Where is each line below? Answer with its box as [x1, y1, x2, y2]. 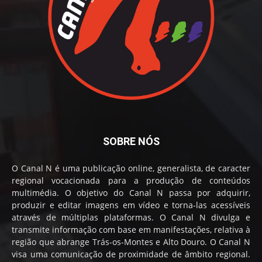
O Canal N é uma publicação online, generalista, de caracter [12, 162, 250, 174]
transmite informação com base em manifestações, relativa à [12, 223, 250, 235]
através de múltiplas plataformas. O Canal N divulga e [12, 211, 250, 223]
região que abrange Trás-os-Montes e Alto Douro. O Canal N [12, 236, 250, 247]
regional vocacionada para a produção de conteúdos [12, 174, 250, 186]
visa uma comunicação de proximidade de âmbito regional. [12, 248, 250, 260]
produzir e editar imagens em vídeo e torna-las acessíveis [12, 199, 250, 211]
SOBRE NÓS [102, 135, 160, 147]
